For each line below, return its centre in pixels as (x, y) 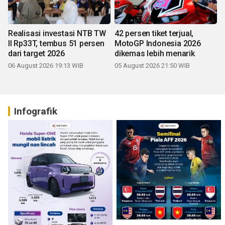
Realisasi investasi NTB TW (57, 33)
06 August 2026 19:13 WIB (46, 65)
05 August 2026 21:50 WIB (152, 65)
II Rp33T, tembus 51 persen (56, 43)
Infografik (36, 111)
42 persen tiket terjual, (154, 33)
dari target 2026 (36, 53)
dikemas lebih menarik (155, 53)
